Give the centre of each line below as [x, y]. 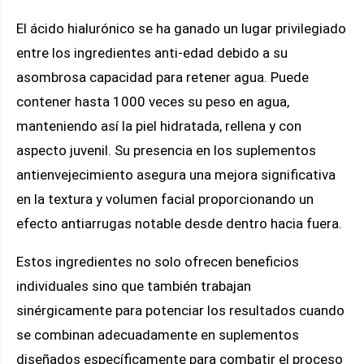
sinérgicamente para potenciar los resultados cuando [180, 310]
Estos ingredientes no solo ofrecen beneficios [158, 261]
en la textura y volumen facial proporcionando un [165, 199]
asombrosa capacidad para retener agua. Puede [162, 77]
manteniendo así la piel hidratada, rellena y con [159, 126]
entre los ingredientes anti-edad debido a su [152, 52]
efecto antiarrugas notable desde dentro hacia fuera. [179, 223]
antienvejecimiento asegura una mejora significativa [176, 174]
